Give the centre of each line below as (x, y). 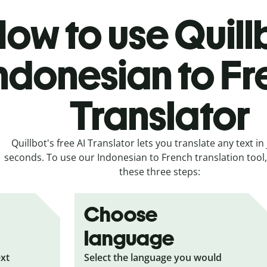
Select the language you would (153, 257)
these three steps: (160, 171)
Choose (121, 214)
